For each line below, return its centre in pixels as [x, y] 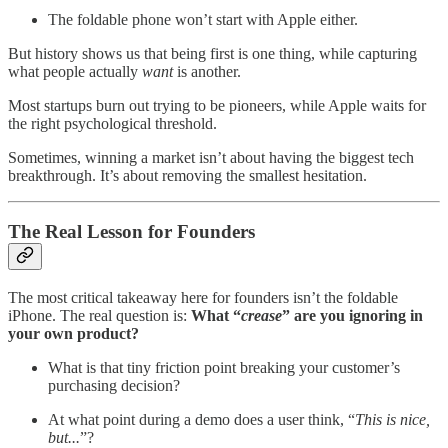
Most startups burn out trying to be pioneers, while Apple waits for [217, 105]
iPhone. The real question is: [99, 316]
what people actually [75, 71]
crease [261, 316]
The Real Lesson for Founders [131, 232]
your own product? [73, 334]
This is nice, [392, 420]
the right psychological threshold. [112, 123]
